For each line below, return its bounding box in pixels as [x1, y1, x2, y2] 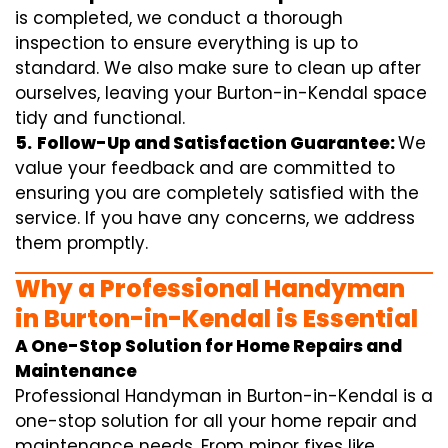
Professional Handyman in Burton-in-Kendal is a [15, 383, 433, 408]
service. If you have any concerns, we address [15, 205, 415, 230]
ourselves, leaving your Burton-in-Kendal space [15, 80, 427, 105]
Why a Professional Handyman [15, 271, 405, 305]
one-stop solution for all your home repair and [15, 408, 417, 433]
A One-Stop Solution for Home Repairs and [15, 333, 402, 358]
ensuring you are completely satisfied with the [15, 180, 419, 205]
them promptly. [15, 230, 148, 255]
